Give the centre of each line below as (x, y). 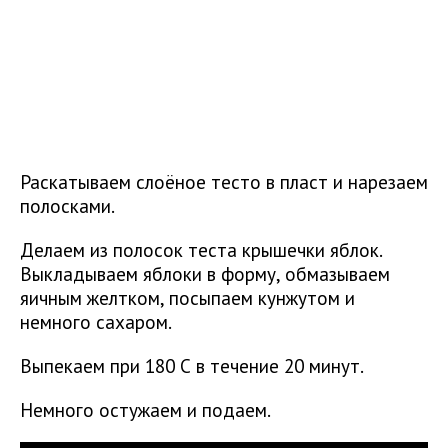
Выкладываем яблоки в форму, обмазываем (205, 274)
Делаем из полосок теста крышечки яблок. (201, 250)
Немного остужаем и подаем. (145, 410)
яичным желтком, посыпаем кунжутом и (187, 298)
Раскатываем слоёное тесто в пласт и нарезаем (224, 182)
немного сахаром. (96, 322)
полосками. (67, 206)
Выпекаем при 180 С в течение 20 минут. (192, 366)
